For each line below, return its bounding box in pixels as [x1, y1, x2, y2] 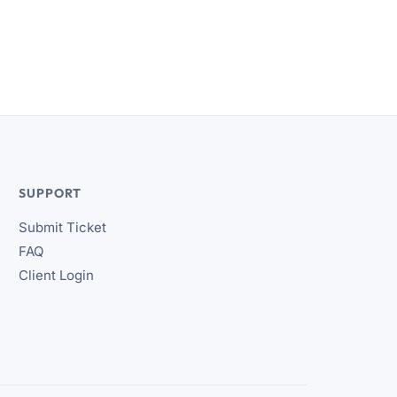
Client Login [19, 267, 95, 284]
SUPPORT [19, 185, 82, 201]
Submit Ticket [19, 219, 107, 236]
